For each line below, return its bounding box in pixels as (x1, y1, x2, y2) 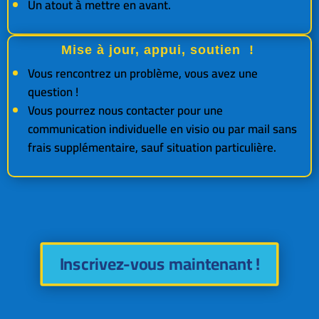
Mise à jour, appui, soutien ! (61, 43, 258, 57)
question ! (28, 80, 78, 103)
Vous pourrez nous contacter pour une (28, 99, 223, 122)
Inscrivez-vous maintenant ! (59, 248, 260, 280)
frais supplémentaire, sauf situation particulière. (28, 136, 276, 159)
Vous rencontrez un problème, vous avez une (28, 62, 258, 85)
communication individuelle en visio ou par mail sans (28, 117, 297, 140)
